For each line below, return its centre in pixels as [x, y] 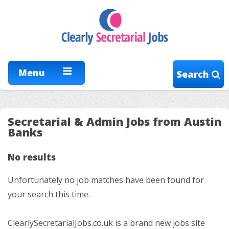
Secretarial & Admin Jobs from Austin [114, 122]
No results [32, 157]
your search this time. [49, 194]
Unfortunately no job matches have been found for [106, 180]
